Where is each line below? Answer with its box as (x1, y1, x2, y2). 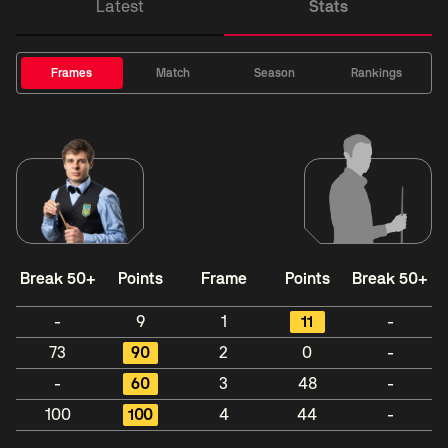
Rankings (350, 67, 402, 79)
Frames (51, 67, 93, 79)
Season (254, 67, 296, 79)
